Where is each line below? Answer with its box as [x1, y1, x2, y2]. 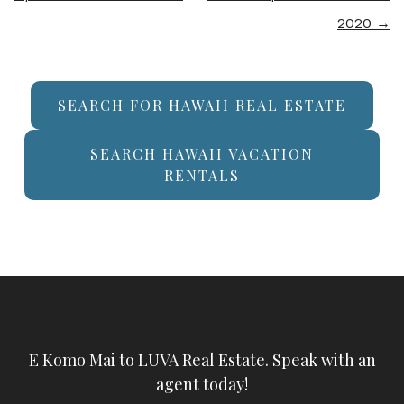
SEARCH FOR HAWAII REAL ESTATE [58, 96, 346, 115]
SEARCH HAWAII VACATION [90, 144, 314, 163]
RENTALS [164, 166, 240, 185]
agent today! [156, 373, 248, 395]
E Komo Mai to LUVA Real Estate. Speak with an [28, 349, 376, 371]
